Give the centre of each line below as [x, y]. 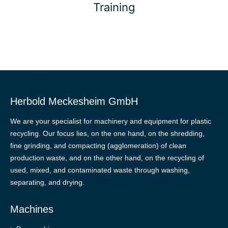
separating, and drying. [47, 182]
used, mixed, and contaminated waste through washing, [100, 170]
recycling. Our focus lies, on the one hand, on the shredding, [107, 133]
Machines [32, 209]
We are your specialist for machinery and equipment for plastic [111, 121]
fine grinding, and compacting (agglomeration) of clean [98, 146]
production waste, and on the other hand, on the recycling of [107, 158]
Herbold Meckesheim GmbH [74, 101]
